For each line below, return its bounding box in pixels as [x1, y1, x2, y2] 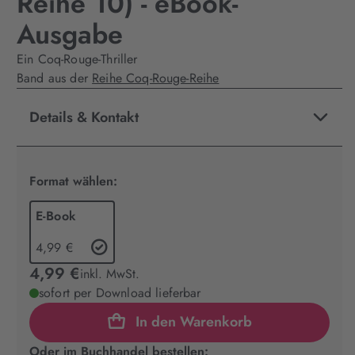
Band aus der [17, 69, 93, 87]
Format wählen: [29, 172, 117, 190]
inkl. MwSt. [80, 264, 139, 283]
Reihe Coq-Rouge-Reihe [92, 69, 219, 87]
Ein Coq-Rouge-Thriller [17, 50, 138, 68]
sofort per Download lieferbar [39, 284, 201, 302]
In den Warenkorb [136, 311, 252, 332]
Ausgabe [17, 15, 123, 54]
